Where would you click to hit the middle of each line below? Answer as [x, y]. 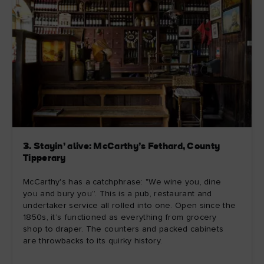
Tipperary [44, 159]
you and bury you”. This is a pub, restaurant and [118, 194]
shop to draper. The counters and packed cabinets [123, 230]
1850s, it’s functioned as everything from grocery [120, 218]
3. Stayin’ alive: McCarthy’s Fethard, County [122, 147]
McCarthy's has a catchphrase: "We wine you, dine [122, 182]
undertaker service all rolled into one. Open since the [130, 206]
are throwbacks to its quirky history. [93, 241]
